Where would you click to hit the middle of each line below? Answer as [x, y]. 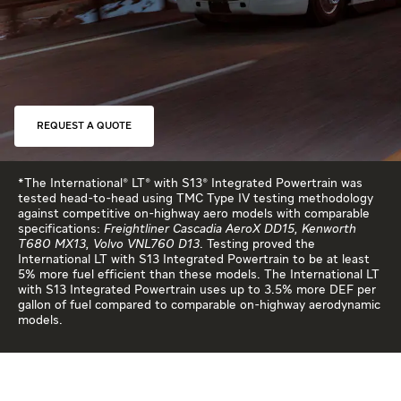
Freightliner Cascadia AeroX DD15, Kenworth [230, 229]
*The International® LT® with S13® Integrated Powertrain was [190, 183]
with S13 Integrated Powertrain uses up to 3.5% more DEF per [197, 290]
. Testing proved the [257, 244]
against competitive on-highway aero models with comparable [194, 213]
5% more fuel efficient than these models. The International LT [199, 274]
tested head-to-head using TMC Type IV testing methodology [196, 198]
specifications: [61, 229]
